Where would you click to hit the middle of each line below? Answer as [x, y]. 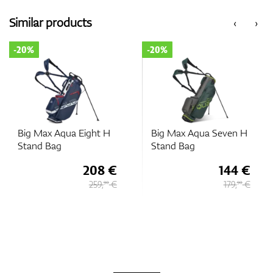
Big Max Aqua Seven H [199, 133]
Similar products [50, 22]
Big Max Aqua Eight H [64, 133]
